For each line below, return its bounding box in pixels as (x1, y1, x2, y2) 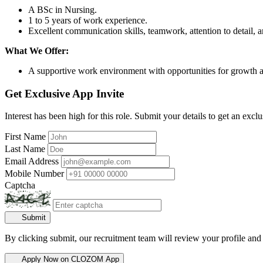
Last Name (5, 144, 45, 154)
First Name (5, 131, 46, 142)
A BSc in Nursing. (28, 4, 97, 15)
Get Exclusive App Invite (5, 87, 124, 100)
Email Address (5, 156, 59, 167)
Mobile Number (5, 168, 64, 179)
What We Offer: (5, 45, 69, 56)
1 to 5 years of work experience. (28, 15, 147, 25)
